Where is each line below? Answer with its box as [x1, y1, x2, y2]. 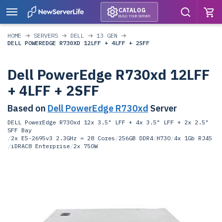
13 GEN [97, 32, 117, 39]
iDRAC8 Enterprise [11, 142, 70, 150]
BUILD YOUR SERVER [118, 13, 150, 18]
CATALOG [118, 6, 146, 14]
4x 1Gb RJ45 [174, 134, 212, 142]
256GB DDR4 [118, 134, 153, 142]
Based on [7, 103, 48, 114]
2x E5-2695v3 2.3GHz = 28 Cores [11, 134, 115, 142]
